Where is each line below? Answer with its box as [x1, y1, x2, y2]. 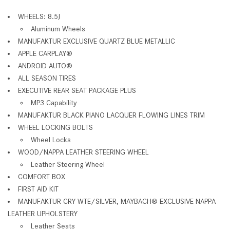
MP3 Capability [31, 98, 77, 107]
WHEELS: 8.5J [18, 12, 60, 21]
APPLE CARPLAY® [18, 49, 72, 57]
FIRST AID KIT [18, 184, 59, 193]
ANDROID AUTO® [18, 61, 72, 70]
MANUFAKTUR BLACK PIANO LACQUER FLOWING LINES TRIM [18, 110, 205, 119]
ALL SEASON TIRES [18, 73, 76, 82]
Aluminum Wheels [31, 24, 85, 33]
